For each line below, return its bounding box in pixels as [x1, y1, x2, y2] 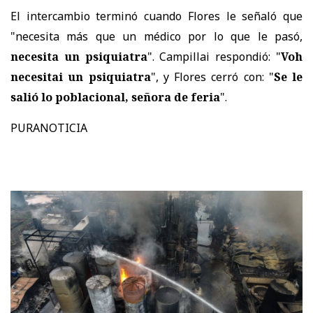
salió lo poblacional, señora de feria [10, 89, 220, 105]
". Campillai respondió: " [147, 49, 282, 65]
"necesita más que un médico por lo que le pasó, [10, 29, 303, 45]
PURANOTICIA [10, 120, 87, 136]
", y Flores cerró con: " [150, 69, 274, 85]
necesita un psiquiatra [10, 49, 147, 65]
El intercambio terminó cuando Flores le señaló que [10, 8, 303, 24]
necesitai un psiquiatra [10, 69, 151, 85]
